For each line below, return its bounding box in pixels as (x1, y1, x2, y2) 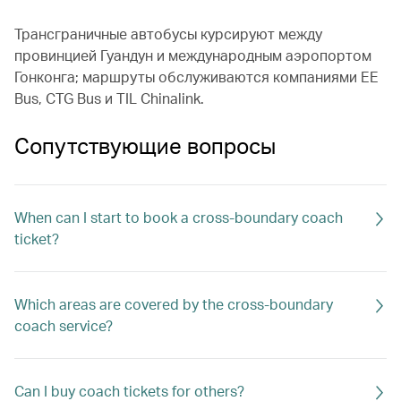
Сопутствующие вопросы (14, 134, 276, 159)
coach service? (14, 316, 113, 335)
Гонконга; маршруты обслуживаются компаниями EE (14, 67, 379, 86)
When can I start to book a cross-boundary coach (14, 208, 343, 226)
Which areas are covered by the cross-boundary (14, 294, 333, 313)
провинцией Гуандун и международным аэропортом (14, 46, 371, 64)
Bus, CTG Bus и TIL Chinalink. (14, 89, 204, 107)
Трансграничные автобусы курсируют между (14, 24, 322, 43)
